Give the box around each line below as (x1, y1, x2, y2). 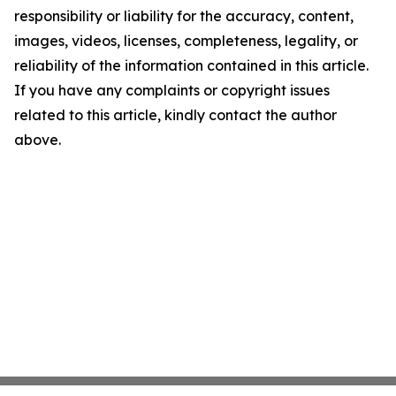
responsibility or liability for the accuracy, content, (14, 7, 354, 25)
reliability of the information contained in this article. (14, 57, 369, 74)
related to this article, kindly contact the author (14, 106, 337, 124)
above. (14, 131, 61, 148)
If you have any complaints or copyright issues (14, 81, 330, 99)
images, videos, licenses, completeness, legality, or (14, 32, 358, 49)
